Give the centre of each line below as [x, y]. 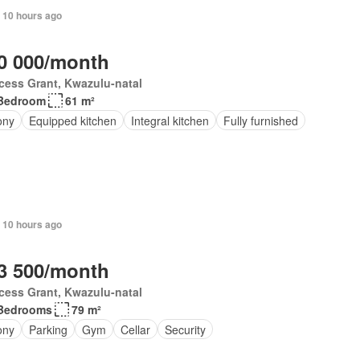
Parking [48, 329]
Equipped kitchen [72, 120]
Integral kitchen [170, 120]
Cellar [135, 329]
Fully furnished [260, 120]
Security [185, 329]
